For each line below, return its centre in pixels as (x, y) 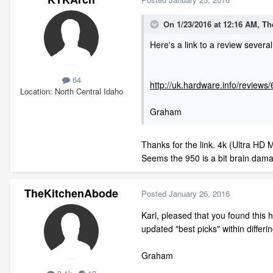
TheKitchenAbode (71, 193)
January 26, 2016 (199, 194)
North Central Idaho (89, 91)
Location (35, 91)
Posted (155, 194)
